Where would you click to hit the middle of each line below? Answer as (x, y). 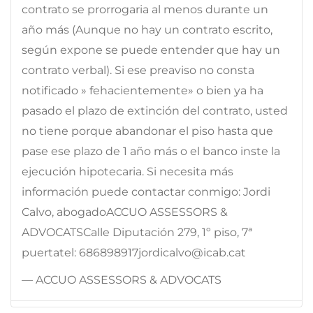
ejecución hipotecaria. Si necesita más (128, 171)
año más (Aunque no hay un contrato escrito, (147, 29)
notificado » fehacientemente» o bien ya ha (143, 90)
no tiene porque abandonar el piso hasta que (147, 131)
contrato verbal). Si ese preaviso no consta (138, 70)
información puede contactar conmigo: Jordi (146, 191)
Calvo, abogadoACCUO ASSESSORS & (125, 212)
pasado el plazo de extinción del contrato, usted (155, 110)
